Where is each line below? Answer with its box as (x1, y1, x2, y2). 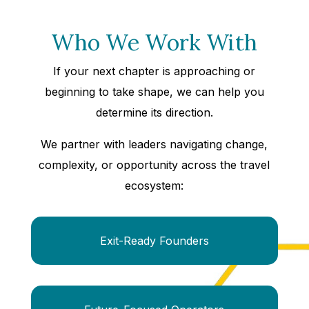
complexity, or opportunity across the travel (39, 158, 270, 172)
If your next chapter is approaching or (53, 64, 256, 79)
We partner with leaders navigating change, (41, 137, 268, 152)
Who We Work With (51, 28, 258, 57)
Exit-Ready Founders (99, 234, 209, 248)
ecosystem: (125, 179, 184, 193)
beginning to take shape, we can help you (44, 85, 264, 99)
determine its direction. (95, 106, 213, 120)
